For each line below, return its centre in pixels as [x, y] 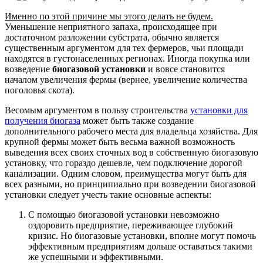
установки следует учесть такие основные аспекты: [108, 194]
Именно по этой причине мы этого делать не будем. [109, 16]
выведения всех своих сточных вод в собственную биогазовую [131, 152]
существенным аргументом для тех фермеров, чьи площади [124, 48]
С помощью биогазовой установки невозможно [124, 214]
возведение [28, 69]
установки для [219, 110]
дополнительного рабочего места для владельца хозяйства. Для [131, 131]
